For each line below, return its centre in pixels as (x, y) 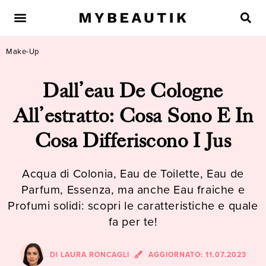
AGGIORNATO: (177, 255)
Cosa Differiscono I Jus (133, 141)
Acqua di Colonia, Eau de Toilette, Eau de (133, 174)
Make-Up (23, 51)
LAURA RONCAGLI (94, 255)
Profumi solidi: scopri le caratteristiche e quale (133, 206)
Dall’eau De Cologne (133, 91)
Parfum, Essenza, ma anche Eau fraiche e (133, 190)
